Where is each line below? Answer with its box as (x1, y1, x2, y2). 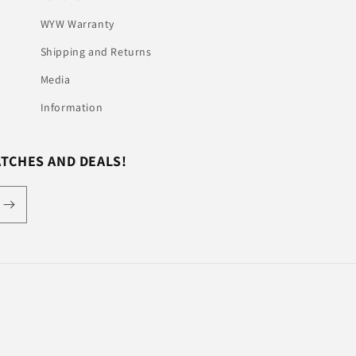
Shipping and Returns (40, 44, 152, 59)
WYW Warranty (40, 17, 114, 31)
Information (40, 100, 103, 114)
